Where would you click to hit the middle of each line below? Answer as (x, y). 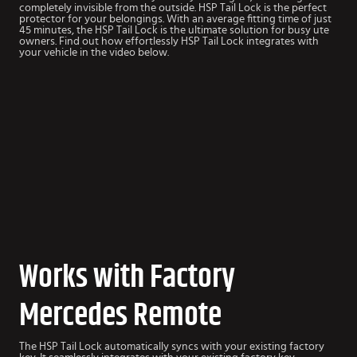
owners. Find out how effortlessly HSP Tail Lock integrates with (169, 42)
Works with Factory (127, 278)
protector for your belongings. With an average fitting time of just (175, 20)
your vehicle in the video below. (94, 53)
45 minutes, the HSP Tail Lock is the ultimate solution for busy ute (174, 31)
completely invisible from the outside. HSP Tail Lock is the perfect (173, 8)
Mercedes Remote (120, 316)
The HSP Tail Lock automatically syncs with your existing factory (172, 347)
